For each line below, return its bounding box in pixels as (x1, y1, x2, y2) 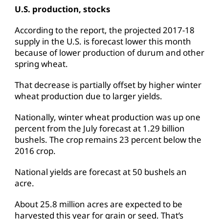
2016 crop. (15, 145, 56, 156)
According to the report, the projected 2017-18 (15, 24, 195, 36)
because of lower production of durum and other (15, 46, 204, 58)
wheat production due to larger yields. (15, 90, 162, 102)
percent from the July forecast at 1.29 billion (15, 122, 185, 134)
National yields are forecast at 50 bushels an (15, 166, 187, 177)
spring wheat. (15, 58, 68, 69)
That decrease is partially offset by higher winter (15, 79, 201, 90)
